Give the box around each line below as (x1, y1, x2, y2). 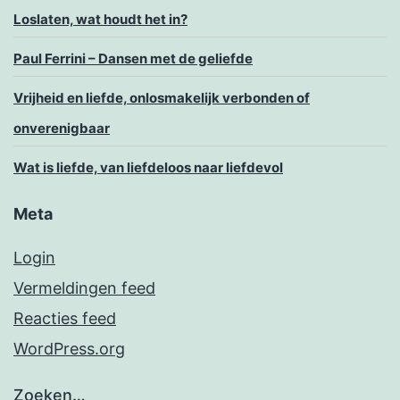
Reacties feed (13, 309, 116, 329)
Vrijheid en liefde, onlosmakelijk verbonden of (13, 89, 310, 107)
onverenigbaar (13, 120, 110, 137)
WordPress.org (13, 339, 125, 359)
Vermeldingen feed (13, 279, 155, 298)
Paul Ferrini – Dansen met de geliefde (13, 50, 253, 68)
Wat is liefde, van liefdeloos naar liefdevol (13, 159, 283, 177)
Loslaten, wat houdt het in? (13, 11, 187, 29)
